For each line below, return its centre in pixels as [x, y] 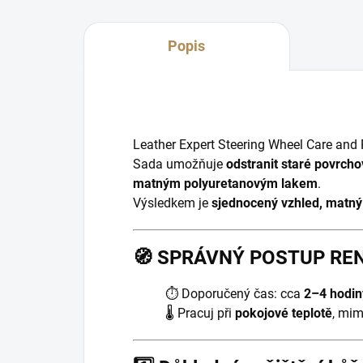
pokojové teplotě [284, 313]
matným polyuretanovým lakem [225, 184]
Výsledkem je [172, 203]
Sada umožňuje [179, 164]
